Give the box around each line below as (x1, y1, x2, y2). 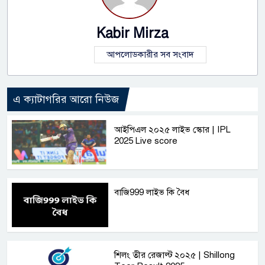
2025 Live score (114, 135, 178, 146)
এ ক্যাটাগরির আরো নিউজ (13, 92, 119, 106)
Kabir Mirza (96, 24, 169, 42)
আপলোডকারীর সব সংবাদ (106, 49, 194, 60)
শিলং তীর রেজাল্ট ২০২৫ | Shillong (114, 249, 235, 260)
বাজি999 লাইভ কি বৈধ (114, 186, 190, 198)
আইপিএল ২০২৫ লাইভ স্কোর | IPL (114, 124, 231, 135)
